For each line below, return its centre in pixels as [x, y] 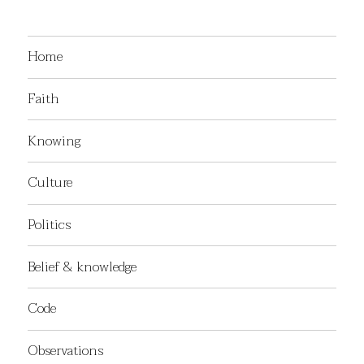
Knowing [54, 141]
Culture [50, 183]
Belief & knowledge [82, 266]
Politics [50, 224]
